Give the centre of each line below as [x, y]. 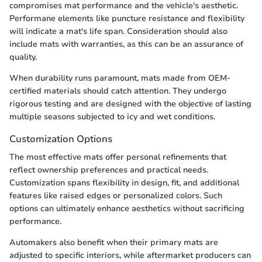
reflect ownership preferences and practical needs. [109, 170]
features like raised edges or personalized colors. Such [116, 196]
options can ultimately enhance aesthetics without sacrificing [127, 209]
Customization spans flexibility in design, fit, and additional [124, 183]
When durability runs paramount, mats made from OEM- [120, 78]
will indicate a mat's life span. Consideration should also [118, 32]
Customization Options [61, 139]
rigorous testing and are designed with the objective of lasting [130, 104]
